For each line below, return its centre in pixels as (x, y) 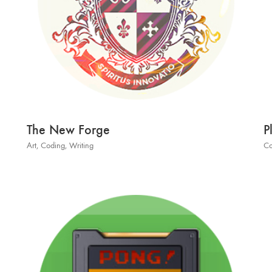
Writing (81, 145)
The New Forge (68, 130)
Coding (53, 145)
